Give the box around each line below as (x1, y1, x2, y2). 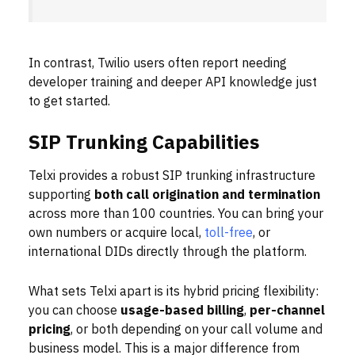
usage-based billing (120, 301, 244, 321)
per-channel (250, 301, 325, 321)
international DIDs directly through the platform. (29, 242, 307, 262)
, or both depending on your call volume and (71, 320, 323, 340)
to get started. (29, 92, 110, 112)
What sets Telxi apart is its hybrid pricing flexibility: (29, 282, 319, 302)
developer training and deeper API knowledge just (29, 73, 317, 93)
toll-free (201, 223, 253, 243)
